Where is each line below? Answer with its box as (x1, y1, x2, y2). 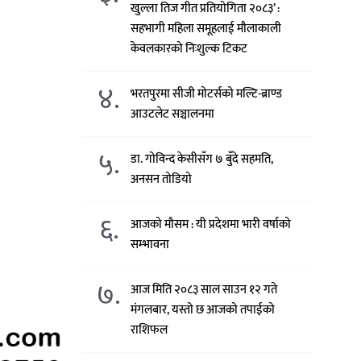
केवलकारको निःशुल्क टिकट (131, 38, 248, 59)
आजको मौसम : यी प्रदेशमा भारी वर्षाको (131, 214, 292, 234)
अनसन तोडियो (131, 168, 193, 189)
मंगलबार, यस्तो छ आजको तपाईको (131, 299, 276, 320)
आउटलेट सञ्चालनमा (131, 103, 215, 124)
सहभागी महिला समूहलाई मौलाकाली (131, 18, 282, 39)
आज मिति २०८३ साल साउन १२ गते (131, 279, 278, 300)
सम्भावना (131, 234, 170, 255)
